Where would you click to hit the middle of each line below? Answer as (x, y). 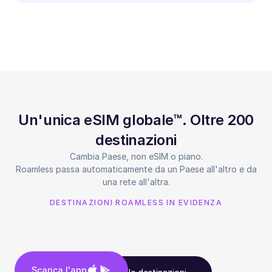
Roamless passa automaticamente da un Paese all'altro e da (136, 169)
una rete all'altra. (136, 182)
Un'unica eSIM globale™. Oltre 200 (136, 120)
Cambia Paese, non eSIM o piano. (136, 156)
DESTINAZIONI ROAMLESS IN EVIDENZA (136, 202)
